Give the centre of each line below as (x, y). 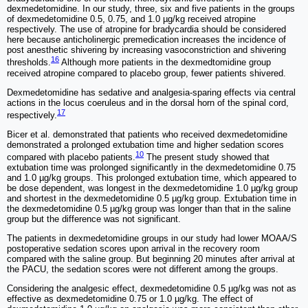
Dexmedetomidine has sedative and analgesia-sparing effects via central (151, 92)
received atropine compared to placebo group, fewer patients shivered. (146, 73)
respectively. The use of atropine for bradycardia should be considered (146, 30)
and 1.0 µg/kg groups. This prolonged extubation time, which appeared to (152, 178)
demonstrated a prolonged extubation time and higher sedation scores (145, 144)
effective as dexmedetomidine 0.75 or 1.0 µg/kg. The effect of (130, 299)
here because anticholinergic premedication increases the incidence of (146, 40)
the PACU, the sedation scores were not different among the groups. (143, 269)
